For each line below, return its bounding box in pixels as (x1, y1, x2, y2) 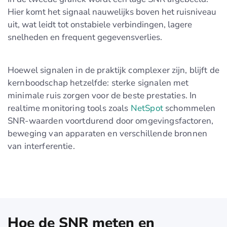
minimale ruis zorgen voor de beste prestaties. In (8, 89, 197, 101)
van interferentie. (8, 140, 75, 152)
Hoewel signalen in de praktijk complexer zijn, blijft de (8, 64, 219, 76)
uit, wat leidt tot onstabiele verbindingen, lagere (8, 18, 192, 30)
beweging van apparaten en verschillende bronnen (8, 127, 208, 139)
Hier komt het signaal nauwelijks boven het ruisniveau (8, 6, 216, 18)
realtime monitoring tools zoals (8, 102, 131, 114)
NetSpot (130, 102, 163, 114)
